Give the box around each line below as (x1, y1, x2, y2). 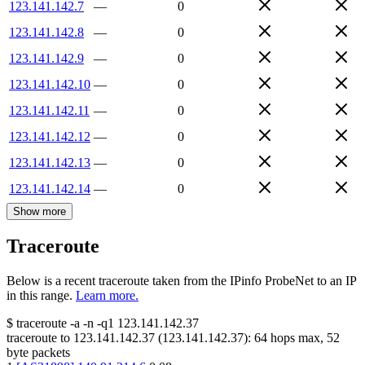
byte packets (7, 345, 70, 360)
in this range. (7, 288, 73, 303)
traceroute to (7, 331, 70, 345)
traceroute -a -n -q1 (16, 316, 114, 331)
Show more (13, 204, 66, 218)
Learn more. (76, 288, 139, 303)
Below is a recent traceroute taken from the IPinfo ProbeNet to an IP (7, 274, 356, 288)
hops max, (267, 331, 327, 345)
